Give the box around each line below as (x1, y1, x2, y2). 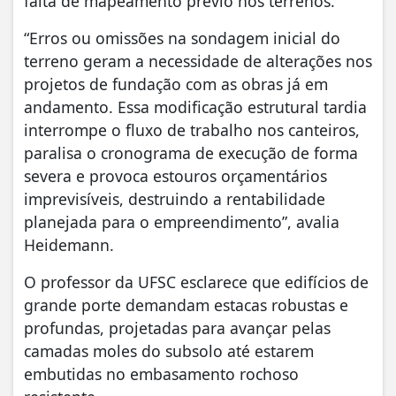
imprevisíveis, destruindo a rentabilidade (24, 187, 325, 209)
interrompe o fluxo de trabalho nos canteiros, (24, 118, 360, 141)
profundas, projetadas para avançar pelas (24, 316, 331, 339)
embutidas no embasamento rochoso (24, 362, 299, 385)
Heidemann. (24, 233, 114, 255)
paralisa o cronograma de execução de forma (24, 141, 358, 164)
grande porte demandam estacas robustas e (24, 293, 348, 316)
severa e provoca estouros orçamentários (24, 164, 327, 187)
